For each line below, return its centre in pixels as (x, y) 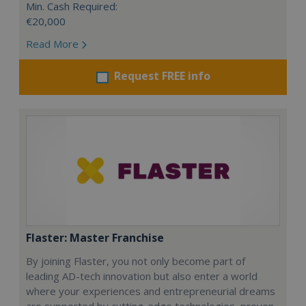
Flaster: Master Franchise (95, 238)
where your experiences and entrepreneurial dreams (151, 291)
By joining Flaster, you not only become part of (136, 261)
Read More (54, 44)
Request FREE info (162, 76)
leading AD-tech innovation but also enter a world (142, 276)
